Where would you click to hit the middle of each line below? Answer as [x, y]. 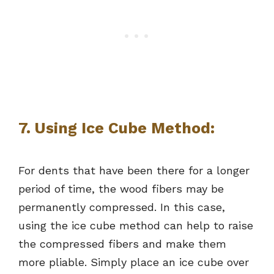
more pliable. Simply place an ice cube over [134, 262]
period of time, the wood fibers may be [121, 189]
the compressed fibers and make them [122, 244]
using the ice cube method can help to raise [136, 226]
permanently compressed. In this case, [122, 207]
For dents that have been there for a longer [134, 171]
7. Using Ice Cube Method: [117, 128]
